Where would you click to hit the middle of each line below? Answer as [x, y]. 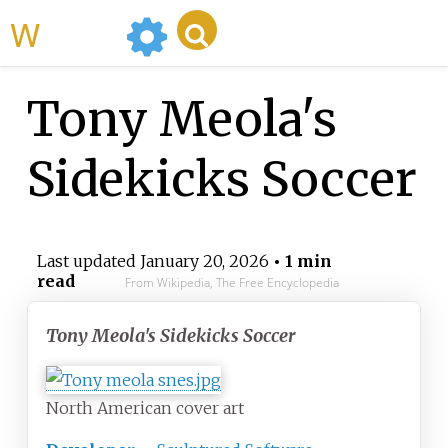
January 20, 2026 [204, 261]
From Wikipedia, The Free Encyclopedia [231, 283]
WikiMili [79, 33]
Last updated [88, 261]
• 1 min [300, 261]
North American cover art [145, 408]
